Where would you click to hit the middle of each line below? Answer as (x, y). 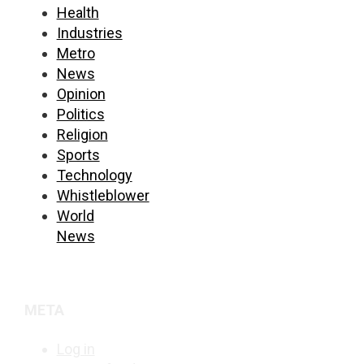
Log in (76, 349)
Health (78, 12)
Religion (82, 134)
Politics (80, 114)
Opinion (81, 93)
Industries (89, 32)
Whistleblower (103, 195)
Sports (78, 154)
